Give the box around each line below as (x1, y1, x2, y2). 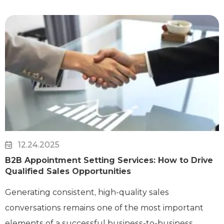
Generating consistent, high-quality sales (5, 187, 169, 197)
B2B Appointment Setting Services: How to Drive (5, 155, 213, 165)
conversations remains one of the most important (5, 203, 203, 213)
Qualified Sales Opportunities (5, 166, 131, 176)
